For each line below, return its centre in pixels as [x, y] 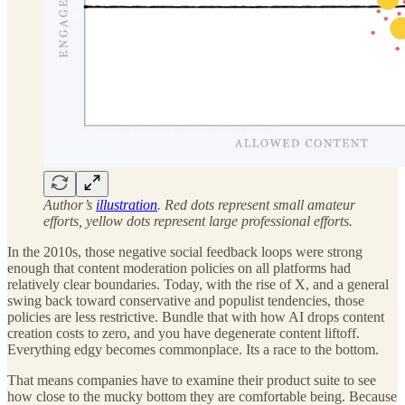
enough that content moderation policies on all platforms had [179, 268]
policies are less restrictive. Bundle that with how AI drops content [196, 317]
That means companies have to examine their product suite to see [192, 381]
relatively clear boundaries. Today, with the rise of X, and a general [198, 285]
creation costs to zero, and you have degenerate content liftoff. [184, 334]
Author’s [70, 205]
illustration [127, 205]
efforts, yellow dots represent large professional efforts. [198, 221]
